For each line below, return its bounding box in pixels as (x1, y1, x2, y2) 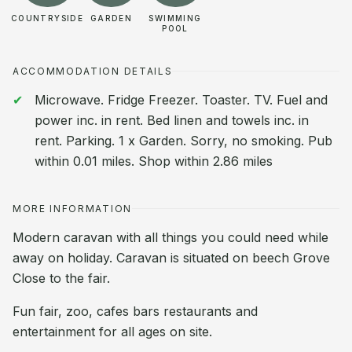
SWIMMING (148, 13, 202, 23)
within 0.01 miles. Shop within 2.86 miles (35, 153, 273, 169)
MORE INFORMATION (13, 203, 132, 214)
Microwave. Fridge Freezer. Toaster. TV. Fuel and (35, 92, 328, 108)
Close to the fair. (13, 270, 110, 286)
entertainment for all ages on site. (13, 324, 212, 339)
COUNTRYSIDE (10, 13, 84, 23)
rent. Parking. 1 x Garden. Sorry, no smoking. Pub (35, 133, 332, 148)
